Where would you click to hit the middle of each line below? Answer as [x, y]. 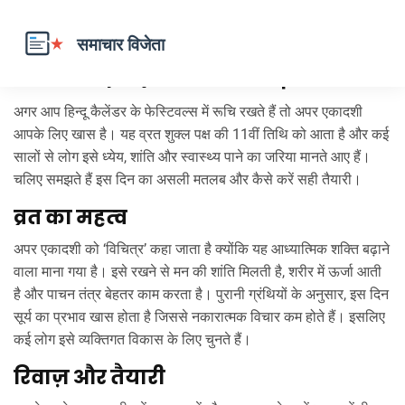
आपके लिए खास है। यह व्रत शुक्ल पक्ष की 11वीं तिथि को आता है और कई [201, 134]
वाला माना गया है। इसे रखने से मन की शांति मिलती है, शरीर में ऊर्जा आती [198, 272]
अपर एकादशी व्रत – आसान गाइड [159, 80]
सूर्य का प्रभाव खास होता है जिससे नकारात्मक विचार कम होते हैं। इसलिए [199, 317]
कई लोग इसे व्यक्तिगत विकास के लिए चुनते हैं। [132, 339]
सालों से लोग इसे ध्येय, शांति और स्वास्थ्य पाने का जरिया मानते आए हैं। [192, 157]
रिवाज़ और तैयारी [89, 377]
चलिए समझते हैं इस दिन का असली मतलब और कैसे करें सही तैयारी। [188, 179]
